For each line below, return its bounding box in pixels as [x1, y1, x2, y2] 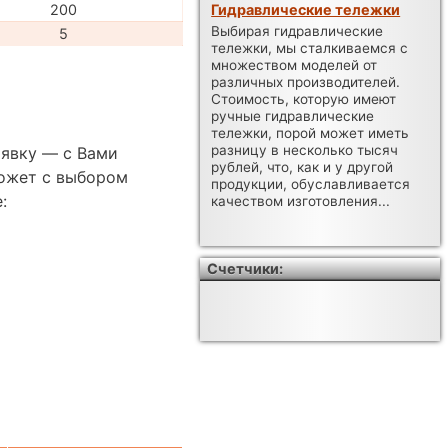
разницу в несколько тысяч [211, 142, 399, 159]
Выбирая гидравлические [211, 23, 384, 40]
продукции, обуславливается [211, 176, 411, 193]
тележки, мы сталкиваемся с [211, 40, 409, 57]
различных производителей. [211, 74, 401, 91]
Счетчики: [207, 260, 284, 278]
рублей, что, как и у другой [211, 159, 394, 176]
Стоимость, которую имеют [211, 91, 397, 108]
